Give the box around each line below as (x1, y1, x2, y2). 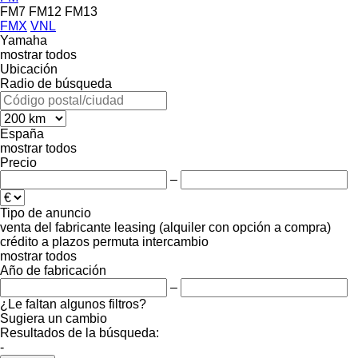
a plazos (42, 234, 89, 249)
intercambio (142, 234, 209, 249)
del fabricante (34, 220, 111, 234)
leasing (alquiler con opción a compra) (114, 220, 331, 234)
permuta (93, 234, 139, 249)
